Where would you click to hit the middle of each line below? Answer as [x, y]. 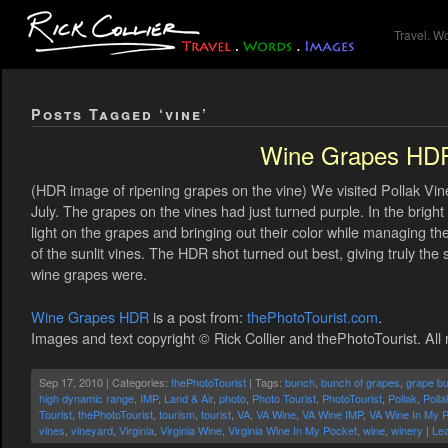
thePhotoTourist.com [312, 316]
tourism [177, 414]
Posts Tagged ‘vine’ [119, 113]
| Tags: [265, 382]
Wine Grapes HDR [90, 316]
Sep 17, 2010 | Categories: [105, 382]
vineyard [92, 430]
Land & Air [188, 398]
